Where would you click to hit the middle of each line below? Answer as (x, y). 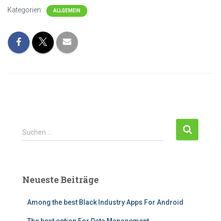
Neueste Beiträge (60, 180)
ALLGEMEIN (67, 11)
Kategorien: (26, 10)
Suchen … (37, 132)
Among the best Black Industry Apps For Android (105, 202)
